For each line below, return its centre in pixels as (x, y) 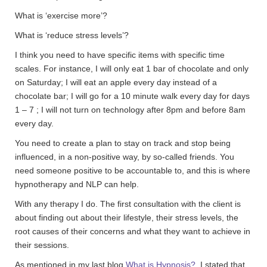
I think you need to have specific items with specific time (120, 55)
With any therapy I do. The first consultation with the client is (128, 204)
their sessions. (42, 245)
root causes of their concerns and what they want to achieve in (133, 231)
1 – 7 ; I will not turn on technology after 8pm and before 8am (130, 110)
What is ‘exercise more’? (61, 15)
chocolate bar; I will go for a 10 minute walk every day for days (132, 96)
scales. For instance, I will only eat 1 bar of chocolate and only (132, 69)
